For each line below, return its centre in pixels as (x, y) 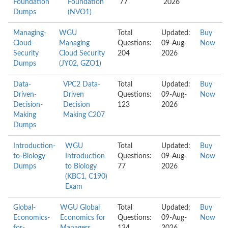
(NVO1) (80, 12)
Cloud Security (82, 53)
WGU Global (80, 208)
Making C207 (84, 115)
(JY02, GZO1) (80, 64)
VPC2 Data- (82, 84)
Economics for (82, 218)
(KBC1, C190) (86, 177)
